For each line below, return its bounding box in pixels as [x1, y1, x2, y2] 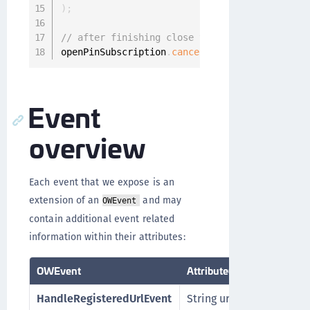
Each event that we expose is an [29, 175, 175, 189]
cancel [171, 46, 205, 57]
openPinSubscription [60, 46, 166, 57]
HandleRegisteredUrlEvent [37, 291, 172, 307]
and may [140, 193, 182, 207]
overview [29, 126, 146, 167]
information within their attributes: [29, 230, 185, 244]
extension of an [29, 193, 102, 207]
